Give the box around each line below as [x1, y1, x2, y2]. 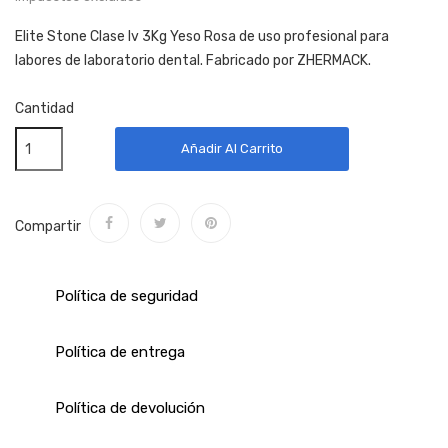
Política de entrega [55, 343, 185, 362]
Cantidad [15, 100, 74, 118]
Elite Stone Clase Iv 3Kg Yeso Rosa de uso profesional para [15, 28, 389, 46]
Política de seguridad [55, 287, 198, 306]
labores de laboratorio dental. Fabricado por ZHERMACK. [15, 52, 371, 70]
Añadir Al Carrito [181, 141, 283, 157]
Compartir [15, 218, 81, 236]
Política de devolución [55, 399, 205, 418]
